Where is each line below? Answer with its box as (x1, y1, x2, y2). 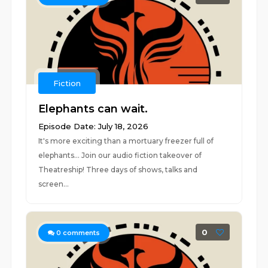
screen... (38, 179, 69, 188)
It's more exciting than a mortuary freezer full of (38, 136, 214, 145)
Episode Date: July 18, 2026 (38, 121, 149, 131)
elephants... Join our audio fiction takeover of (38, 151, 202, 160)
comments (61, 229, 100, 237)
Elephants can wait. (38, 102, 148, 115)
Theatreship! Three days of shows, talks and (38, 165, 198, 174)
